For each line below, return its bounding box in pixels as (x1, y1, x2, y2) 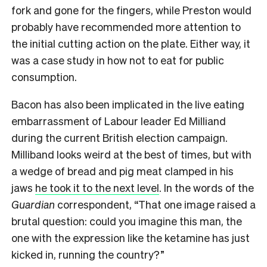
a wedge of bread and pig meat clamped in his (11, 163, 234, 178)
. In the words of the (159, 180, 254, 194)
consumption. (11, 69, 77, 83)
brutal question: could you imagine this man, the (11, 213, 242, 228)
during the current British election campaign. (11, 130, 228, 144)
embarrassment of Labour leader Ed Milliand (11, 113, 226, 128)
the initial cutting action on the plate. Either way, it (11, 36, 250, 50)
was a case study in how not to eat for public (11, 52, 224, 67)
